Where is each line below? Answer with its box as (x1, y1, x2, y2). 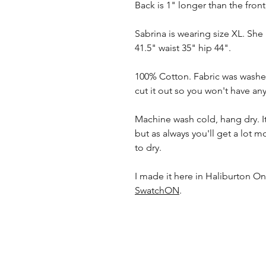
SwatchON (135, 185, 179, 196)
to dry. (135, 142, 164, 153)
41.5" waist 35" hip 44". (135, 42, 231, 53)
